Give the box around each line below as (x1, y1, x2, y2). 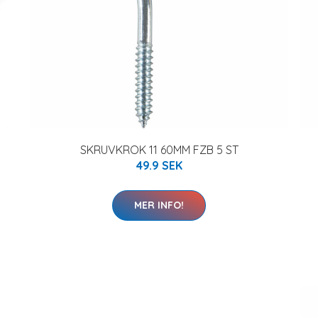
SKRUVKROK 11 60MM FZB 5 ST (79, 142, 238, 157)
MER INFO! (134, 198, 184, 212)
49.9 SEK (136, 158, 182, 172)
